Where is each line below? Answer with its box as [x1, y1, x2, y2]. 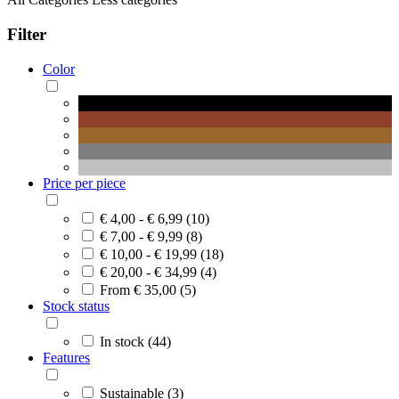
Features [43, 349, 90, 365]
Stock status [43, 297, 110, 313]
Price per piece [43, 175, 126, 191]
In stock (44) [100, 333, 171, 349]
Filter [7, 25, 46, 45]
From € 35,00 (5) [100, 281, 196, 297]
